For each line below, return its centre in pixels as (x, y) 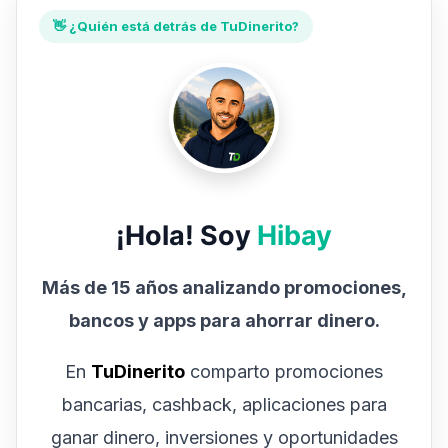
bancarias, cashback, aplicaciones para (224, 404)
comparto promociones (284, 371)
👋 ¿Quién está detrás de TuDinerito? (176, 25)
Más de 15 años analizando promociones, (224, 287)
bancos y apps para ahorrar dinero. (224, 320)
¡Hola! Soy (186, 235)
